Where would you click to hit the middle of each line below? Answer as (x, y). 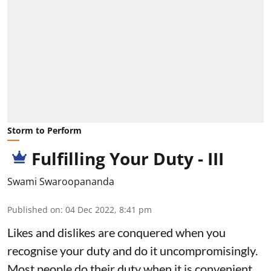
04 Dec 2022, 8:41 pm (109, 210)
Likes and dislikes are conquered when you (116, 233)
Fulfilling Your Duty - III (128, 159)
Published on (34, 210)
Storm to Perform (44, 131)
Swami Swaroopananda (61, 182)
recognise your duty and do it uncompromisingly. (132, 251)
